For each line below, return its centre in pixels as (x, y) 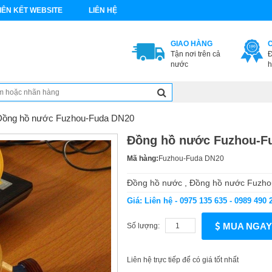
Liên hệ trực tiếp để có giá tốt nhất (183, 260)
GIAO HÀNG (191, 44)
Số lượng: (146, 226)
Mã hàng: (143, 158)
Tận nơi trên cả (195, 54)
